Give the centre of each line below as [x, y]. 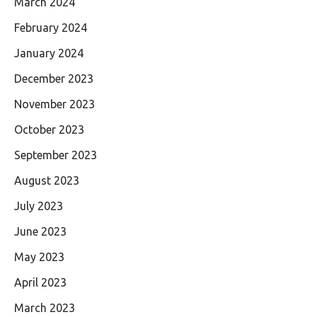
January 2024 [49, 53]
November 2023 [54, 104]
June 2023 [40, 231]
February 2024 [51, 27]
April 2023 [40, 282]
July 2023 [39, 206]
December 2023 [54, 78]
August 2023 [47, 180]
